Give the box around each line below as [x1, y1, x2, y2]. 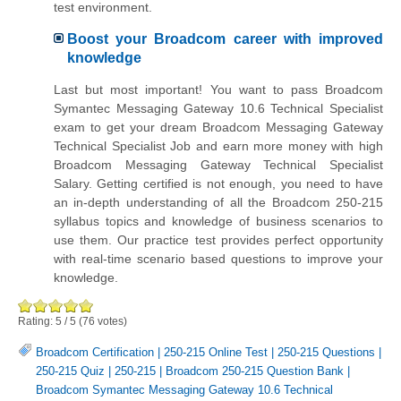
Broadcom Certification [36, 345, 154, 359]
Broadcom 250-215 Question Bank [166, 363, 344, 378]
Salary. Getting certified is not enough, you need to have [54, 175, 383, 191]
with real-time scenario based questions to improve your [54, 251, 383, 266]
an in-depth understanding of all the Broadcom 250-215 [54, 194, 383, 209]
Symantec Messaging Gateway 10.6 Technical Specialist [54, 100, 383, 115]
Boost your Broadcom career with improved [67, 31, 383, 47]
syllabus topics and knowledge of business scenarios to [54, 213, 383, 228]
